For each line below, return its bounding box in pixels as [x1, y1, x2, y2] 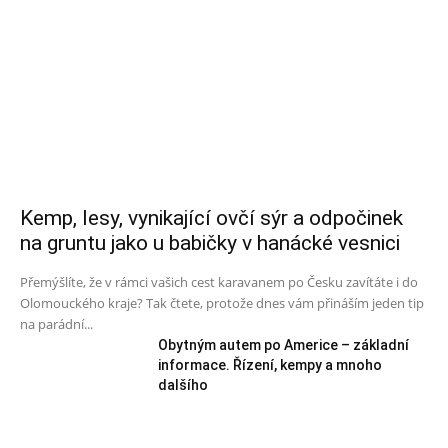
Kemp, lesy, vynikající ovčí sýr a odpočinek [20, 205, 403, 230]
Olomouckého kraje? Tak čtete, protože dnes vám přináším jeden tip [20, 293, 424, 312]
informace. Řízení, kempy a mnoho [158, 356, 383, 373]
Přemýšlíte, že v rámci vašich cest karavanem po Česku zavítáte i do [20, 272, 418, 291]
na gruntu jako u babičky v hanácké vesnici [20, 230, 400, 255]
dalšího [158, 376, 209, 393]
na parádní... [20, 314, 93, 333]
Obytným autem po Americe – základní [158, 336, 410, 353]
